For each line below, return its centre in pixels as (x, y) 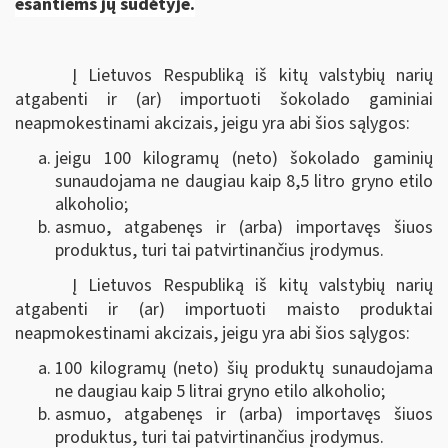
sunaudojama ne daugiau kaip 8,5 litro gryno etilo (244, 181)
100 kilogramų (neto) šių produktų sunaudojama (244, 368)
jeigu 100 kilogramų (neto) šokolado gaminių (244, 158)
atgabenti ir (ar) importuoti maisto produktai (224, 309)
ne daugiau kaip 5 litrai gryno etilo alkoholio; (220, 391)
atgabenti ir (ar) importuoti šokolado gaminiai (224, 99)
